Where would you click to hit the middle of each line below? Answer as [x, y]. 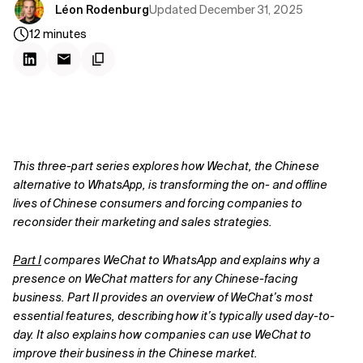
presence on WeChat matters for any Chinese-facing [155, 279]
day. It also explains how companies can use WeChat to [162, 335]
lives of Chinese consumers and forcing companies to [158, 203]
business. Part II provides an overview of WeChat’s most [163, 297]
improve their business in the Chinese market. [135, 353]
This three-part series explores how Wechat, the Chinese [166, 166]
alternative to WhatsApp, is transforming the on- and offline [170, 185]
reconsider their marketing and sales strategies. [143, 222]
